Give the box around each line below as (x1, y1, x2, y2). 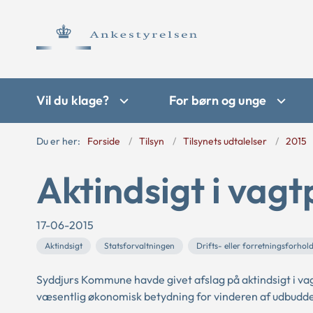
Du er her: (36, 135, 80, 147)
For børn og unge (169, 92, 266, 108)
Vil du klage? (36, 92, 109, 108)
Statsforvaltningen (104, 240, 175, 251)
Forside (87, 135, 120, 147)
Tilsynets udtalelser (183, 135, 267, 147)
